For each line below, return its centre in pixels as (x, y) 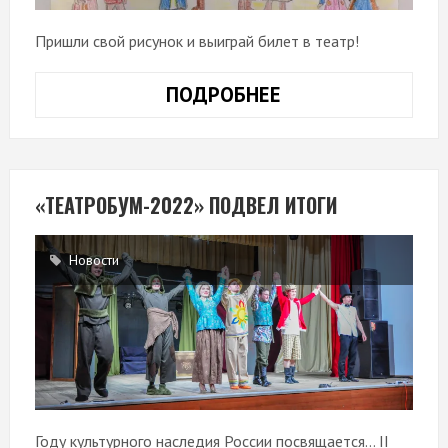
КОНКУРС (325, 95)
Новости (93, 260)
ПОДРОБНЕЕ (224, 95)
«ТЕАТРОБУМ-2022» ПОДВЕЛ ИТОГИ (185, 205)
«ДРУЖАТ (326, 147)
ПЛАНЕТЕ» (330, 225)
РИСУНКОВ (331, 121)
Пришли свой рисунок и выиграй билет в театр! (196, 41)
